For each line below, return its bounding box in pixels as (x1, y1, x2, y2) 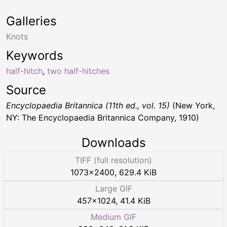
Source (6, 82, 46, 97)
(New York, (170, 100, 215, 110)
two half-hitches (47, 65, 109, 76)
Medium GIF (91, 211, 136, 222)
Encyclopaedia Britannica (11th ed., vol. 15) (6, 100, 170, 110)
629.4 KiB (119, 167, 157, 177)
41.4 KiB (120, 195, 150, 206)
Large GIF (95, 183, 132, 194)
